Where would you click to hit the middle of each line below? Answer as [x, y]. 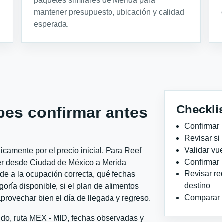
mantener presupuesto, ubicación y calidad [109, 12]
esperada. [52, 24]
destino [197, 185]
